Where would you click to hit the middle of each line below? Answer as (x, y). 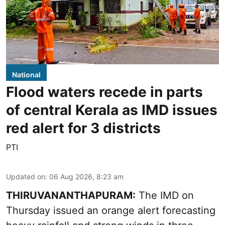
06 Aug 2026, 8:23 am (86, 177)
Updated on (26, 177)
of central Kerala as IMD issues (112, 110)
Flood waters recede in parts (104, 92)
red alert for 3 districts (83, 128)
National (26, 75)
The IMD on (165, 196)
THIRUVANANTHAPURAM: (71, 196)
